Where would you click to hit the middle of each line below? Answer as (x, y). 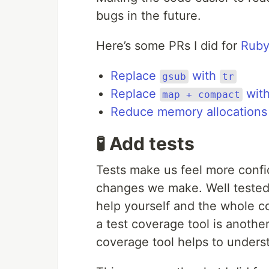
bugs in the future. (149, 16)
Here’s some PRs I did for (168, 46)
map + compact (201, 95)
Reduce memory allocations (189, 112)
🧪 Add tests (145, 144)
